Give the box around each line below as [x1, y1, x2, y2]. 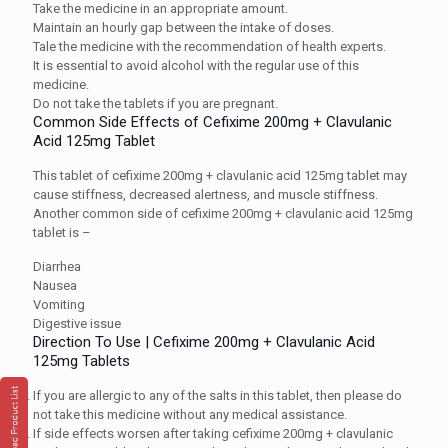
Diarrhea [33, 258, 81, 274]
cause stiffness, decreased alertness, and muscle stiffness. [33, 186, 378, 202]
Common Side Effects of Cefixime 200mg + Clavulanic [33, 112, 392, 131]
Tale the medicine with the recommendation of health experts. [33, 38, 386, 54]
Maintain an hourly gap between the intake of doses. [33, 19, 334, 35]
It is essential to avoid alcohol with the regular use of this [33, 57, 359, 73]
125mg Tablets [33, 351, 134, 370]
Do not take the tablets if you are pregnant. [33, 95, 278, 111]
